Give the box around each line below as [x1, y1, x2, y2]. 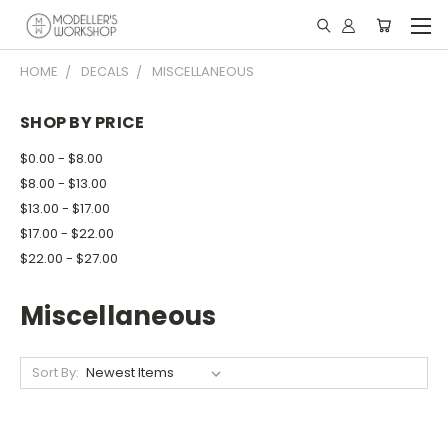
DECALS [81, 62, 129, 81]
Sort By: [31, 362, 79, 382]
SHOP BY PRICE [20, 111, 145, 134]
